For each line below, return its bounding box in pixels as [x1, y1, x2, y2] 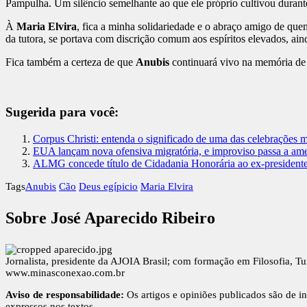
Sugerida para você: [5, 105, 119, 120]
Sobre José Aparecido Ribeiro [5, 208, 215, 227]
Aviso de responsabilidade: [5, 288, 124, 300]
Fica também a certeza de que [5, 56, 136, 69]
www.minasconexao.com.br [5, 267, 125, 278]
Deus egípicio [79, 180, 138, 192]
